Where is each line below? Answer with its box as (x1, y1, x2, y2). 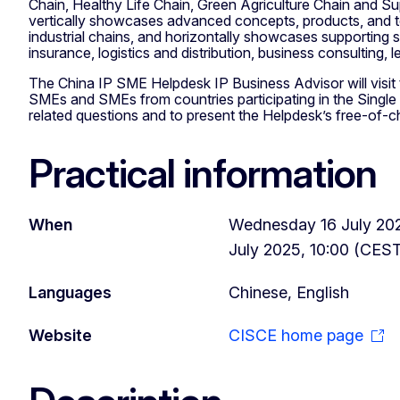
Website (29, 325, 92, 345)
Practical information (29, 148, 377, 197)
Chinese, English (229, 282, 349, 302)
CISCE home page (229, 325, 363, 345)
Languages (29, 282, 112, 302)
